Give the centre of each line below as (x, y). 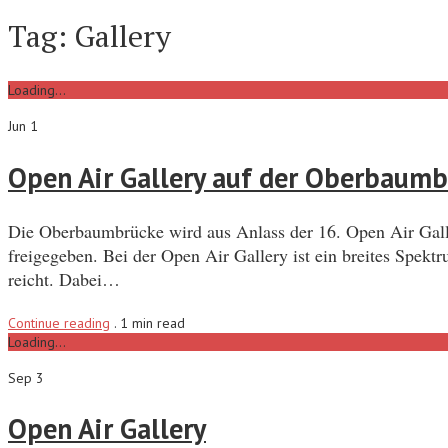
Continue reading (59, 322)
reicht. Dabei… (64, 278)
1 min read (152, 322)
